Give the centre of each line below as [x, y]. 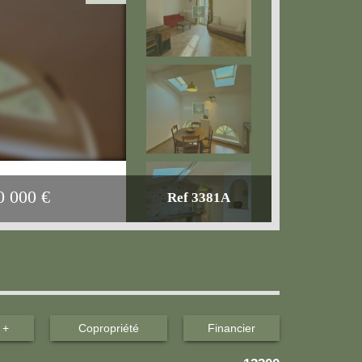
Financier [232, 328]
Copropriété [109, 328]
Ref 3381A [199, 198]
